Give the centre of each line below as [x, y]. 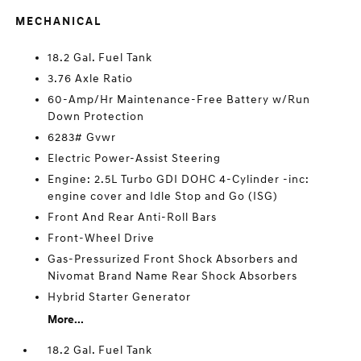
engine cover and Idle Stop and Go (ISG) [163, 196]
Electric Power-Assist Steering [135, 158]
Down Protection [96, 116]
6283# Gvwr [82, 137]
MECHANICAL [59, 21]
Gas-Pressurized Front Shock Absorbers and [173, 259]
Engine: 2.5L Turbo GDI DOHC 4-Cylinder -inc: [179, 179]
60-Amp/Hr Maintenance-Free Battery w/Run [179, 100]
